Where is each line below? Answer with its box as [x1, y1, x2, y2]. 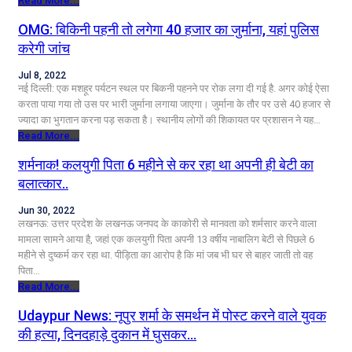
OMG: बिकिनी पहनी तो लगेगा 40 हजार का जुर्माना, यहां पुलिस [18, 20, 319, 38]
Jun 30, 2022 [18, 204, 75, 216]
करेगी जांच [18, 39, 70, 57]
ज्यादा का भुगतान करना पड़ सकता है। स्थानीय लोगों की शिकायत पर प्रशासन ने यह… [18, 113, 321, 126]
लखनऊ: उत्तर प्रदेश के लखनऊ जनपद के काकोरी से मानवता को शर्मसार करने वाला [18, 217, 317, 229]
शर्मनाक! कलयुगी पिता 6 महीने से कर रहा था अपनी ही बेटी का [18, 156, 313, 173]
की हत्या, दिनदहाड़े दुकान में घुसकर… [18, 325, 196, 343]
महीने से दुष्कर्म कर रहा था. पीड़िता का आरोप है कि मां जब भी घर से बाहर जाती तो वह [18, 248, 313, 261]
